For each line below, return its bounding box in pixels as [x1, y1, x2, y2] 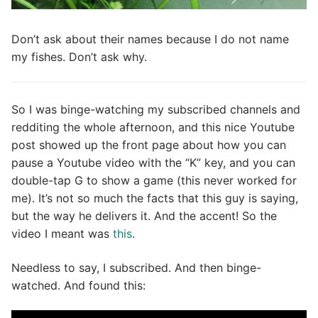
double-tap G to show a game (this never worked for [11, 173, 297, 188]
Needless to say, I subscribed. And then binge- [11, 260, 261, 275]
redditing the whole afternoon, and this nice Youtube [11, 120, 295, 135]
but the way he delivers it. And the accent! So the [11, 209, 277, 224]
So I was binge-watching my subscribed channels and [11, 102, 300, 117]
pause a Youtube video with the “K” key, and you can [11, 155, 295, 170]
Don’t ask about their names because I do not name [11, 31, 289, 46]
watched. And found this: [11, 278, 146, 292]
